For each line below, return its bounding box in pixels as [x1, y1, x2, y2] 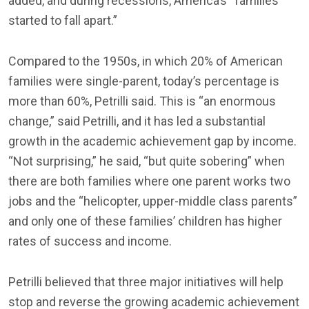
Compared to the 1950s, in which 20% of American [8, 54, 283, 68]
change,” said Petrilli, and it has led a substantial [8, 114, 266, 128]
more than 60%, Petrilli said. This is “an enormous [8, 94, 276, 108]
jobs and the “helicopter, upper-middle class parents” [8, 194, 297, 208]
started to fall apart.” [8, 13, 117, 28]
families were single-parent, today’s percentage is [8, 74, 279, 88]
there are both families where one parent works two [8, 174, 290, 188]
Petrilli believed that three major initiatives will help [8, 275, 283, 289]
